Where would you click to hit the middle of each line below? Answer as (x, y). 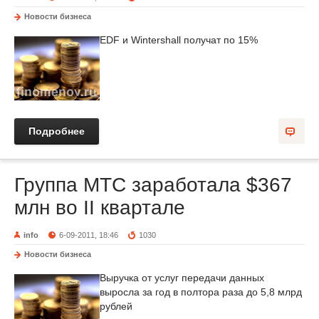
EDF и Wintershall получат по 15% (179, 40)
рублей (116, 306)
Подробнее (57, 131)
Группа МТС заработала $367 (153, 185)
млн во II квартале (100, 208)
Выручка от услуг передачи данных (182, 278)
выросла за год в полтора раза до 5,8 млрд (201, 292)
